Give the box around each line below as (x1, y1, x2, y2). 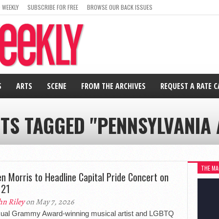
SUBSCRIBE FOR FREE (27, 3, 78, 11)
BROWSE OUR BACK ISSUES (87, 3, 153, 11)
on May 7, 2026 (24, 197, 74, 207)
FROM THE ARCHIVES (81, 81, 146, 91)
